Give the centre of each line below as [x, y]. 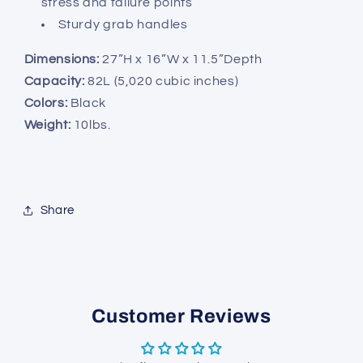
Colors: [46, 102]
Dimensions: [62, 59]
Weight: [47, 124]
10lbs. [91, 124]
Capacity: [54, 81]
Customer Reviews [181, 316]
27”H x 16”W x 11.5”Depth [181, 59]
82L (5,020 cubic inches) [162, 81]
